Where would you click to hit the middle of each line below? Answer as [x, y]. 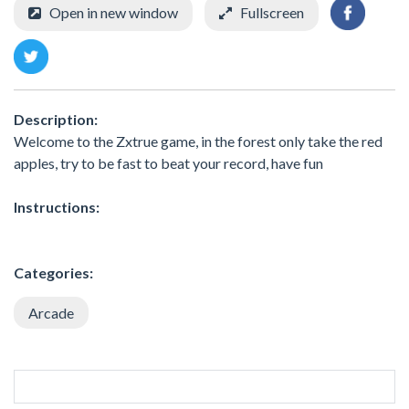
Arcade [51, 312]
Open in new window [114, 12]
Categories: [53, 272]
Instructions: [57, 206]
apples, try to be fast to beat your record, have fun [168, 163]
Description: [56, 119]
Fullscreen [272, 12]
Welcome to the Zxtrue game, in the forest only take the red [198, 141]
